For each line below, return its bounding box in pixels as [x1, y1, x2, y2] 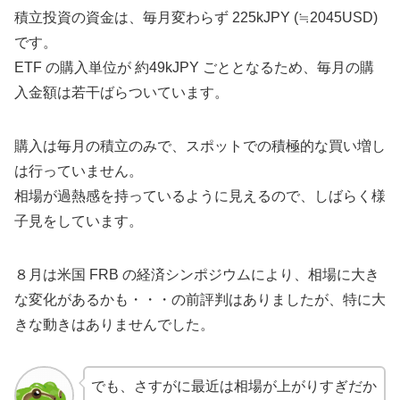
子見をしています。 [14, 212, 143, 229]
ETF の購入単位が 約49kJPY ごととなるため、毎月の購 [14, 59, 374, 75]
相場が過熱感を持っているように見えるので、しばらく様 [14, 187, 386, 204]
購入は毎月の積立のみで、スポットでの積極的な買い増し [14, 137, 386, 154]
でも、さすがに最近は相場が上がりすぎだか [90, 378, 377, 394]
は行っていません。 [14, 162, 143, 179]
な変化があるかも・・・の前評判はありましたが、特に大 [14, 291, 386, 307]
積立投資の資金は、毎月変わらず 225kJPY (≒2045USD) [14, 9, 378, 25]
